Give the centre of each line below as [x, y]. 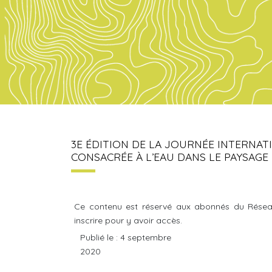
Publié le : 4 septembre [126, 237]
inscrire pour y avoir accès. [128, 220]
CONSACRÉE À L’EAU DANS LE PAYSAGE [170, 157]
